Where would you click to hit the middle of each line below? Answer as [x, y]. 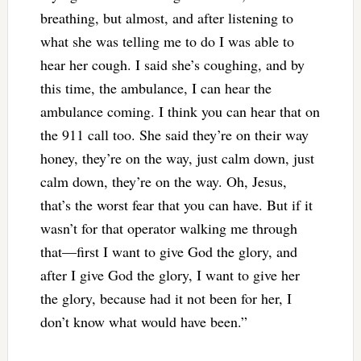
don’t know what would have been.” [143, 322]
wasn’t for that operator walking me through [168, 228]
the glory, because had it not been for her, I [166, 299]
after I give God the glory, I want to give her [170, 275]
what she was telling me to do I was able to [167, 41]
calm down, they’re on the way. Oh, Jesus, [163, 182]
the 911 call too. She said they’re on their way [174, 135]
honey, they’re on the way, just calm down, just [177, 158]
